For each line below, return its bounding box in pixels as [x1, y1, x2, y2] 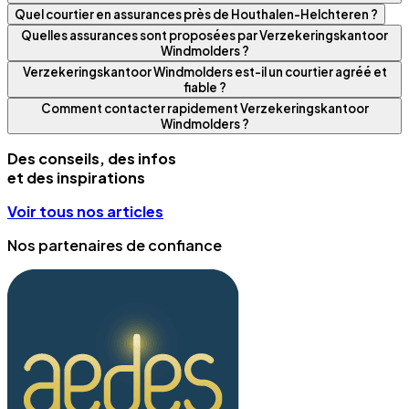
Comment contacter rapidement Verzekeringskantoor [40, 100, 369, 116]
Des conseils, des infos [7, 148, 176, 168]
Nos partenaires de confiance [7, 235, 222, 255]
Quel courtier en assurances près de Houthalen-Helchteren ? [15, 5, 378, 22]
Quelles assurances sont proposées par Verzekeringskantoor [21, 26, 388, 43]
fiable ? [183, 79, 226, 95]
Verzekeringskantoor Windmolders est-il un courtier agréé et [22, 63, 387, 79]
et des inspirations [7, 167, 145, 187]
